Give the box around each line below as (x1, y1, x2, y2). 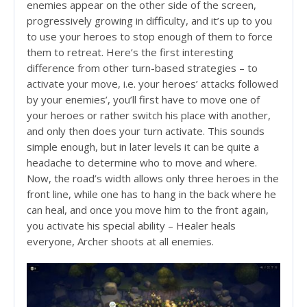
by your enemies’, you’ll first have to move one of (27, 93, 260, 107)
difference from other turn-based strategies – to (27, 61, 258, 75)
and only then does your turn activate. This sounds (27, 124, 265, 138)
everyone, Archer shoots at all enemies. (27, 234, 214, 249)
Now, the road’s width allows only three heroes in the (27, 171, 279, 186)
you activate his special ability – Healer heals (27, 219, 236, 233)
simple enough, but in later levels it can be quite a (27, 140, 259, 154)
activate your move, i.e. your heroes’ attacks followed (27, 77, 278, 91)
